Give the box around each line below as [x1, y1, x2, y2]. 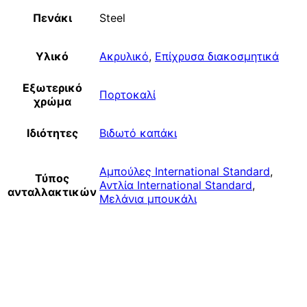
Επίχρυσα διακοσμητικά [155, 49, 279, 64]
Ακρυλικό [99, 49, 149, 64]
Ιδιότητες [26, 126, 78, 140]
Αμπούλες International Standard [99, 164, 270, 179]
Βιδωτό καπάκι [99, 126, 177, 140]
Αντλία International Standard [99, 178, 252, 193]
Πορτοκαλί [99, 88, 156, 102]
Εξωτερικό [22, 81, 82, 95]
